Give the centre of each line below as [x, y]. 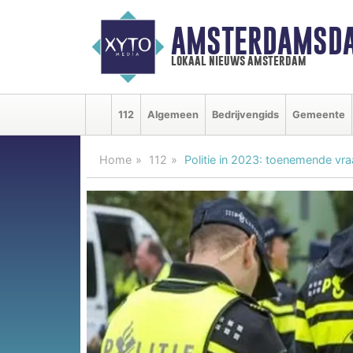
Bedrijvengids [245, 114]
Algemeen [173, 114]
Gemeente [319, 114]
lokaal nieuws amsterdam [238, 61]
